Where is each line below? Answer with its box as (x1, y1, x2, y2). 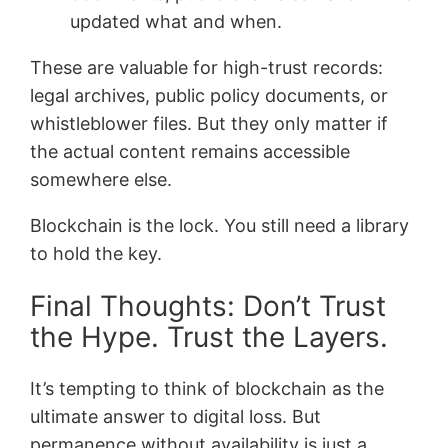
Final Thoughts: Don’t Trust (30, 288, 387, 323)
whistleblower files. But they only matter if (30, 113, 389, 135)
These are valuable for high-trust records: (30, 57, 384, 79)
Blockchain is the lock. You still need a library (30, 215, 410, 237)
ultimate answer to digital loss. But (30, 405, 322, 427)
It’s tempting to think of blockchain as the (30, 377, 385, 399)
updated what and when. (70, 11, 283, 33)
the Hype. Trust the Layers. (30, 319, 389, 354)
